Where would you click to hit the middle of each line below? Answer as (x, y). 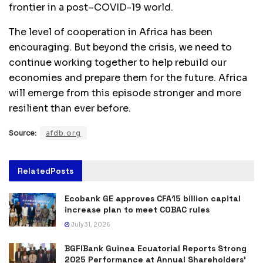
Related (34, 171)
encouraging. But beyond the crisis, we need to (120, 47)
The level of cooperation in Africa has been (111, 32)
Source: (23, 133)
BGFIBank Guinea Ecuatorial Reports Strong (156, 248)
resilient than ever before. (70, 108)
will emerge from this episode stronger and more (125, 93)
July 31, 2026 (90, 224)
